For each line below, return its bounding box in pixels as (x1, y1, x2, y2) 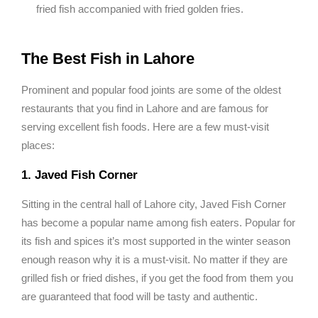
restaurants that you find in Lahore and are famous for (21, 102, 268, 115)
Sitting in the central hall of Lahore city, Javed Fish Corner (21, 198, 286, 211)
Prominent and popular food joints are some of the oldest (21, 84, 281, 97)
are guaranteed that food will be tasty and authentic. (21, 290, 258, 303)
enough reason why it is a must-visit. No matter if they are (21, 253, 287, 266)
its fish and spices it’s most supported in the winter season (21, 235, 290, 248)
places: (21, 139, 55, 152)
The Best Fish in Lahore (21, 50, 194, 68)
